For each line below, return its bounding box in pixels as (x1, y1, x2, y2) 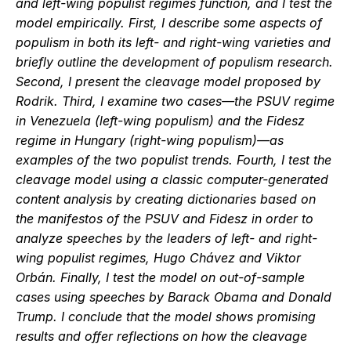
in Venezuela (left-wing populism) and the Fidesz (16, 113, 305, 128)
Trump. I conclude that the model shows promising (16, 309, 316, 324)
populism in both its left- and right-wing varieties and (16, 34, 331, 50)
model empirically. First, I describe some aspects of (16, 15, 322, 31)
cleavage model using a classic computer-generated (16, 172, 328, 187)
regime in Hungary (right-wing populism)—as (16, 132, 284, 148)
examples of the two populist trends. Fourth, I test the (16, 152, 331, 168)
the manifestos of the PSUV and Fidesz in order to (16, 211, 313, 226)
